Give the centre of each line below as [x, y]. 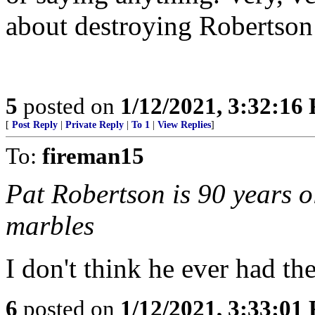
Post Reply [35, 124]
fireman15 [93, 155]
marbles [50, 225]
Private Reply [95, 124]
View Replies [184, 124]
